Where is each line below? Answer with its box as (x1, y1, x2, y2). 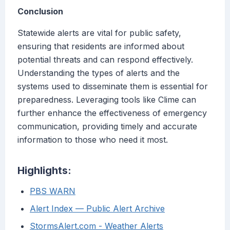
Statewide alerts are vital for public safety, (17, 28, 181, 39)
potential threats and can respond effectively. (17, 54, 193, 65)
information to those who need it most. (17, 135, 168, 145)
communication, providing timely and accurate (17, 121, 197, 132)
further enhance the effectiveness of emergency (17, 108, 207, 119)
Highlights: (17, 164, 71, 177)
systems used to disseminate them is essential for (17, 81, 208, 92)
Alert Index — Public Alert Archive (30, 203, 165, 214)
